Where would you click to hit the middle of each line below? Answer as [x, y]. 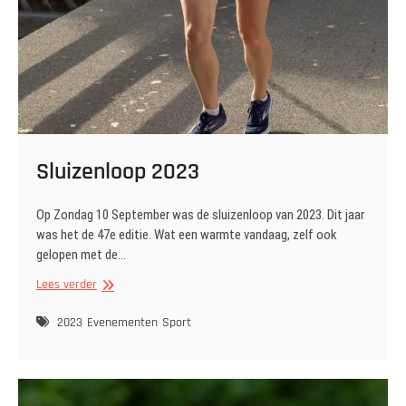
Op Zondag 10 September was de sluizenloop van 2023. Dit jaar [200, 215]
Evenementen [122, 323]
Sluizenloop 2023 [118, 172]
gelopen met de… [81, 255]
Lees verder [67, 285]
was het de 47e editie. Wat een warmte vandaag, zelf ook [187, 235]
